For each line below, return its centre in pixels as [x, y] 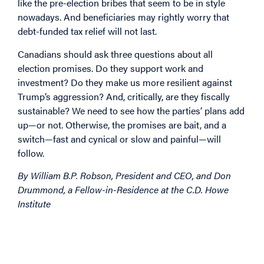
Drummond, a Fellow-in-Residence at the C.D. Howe [123, 189]
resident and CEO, [158, 175]
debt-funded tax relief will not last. [87, 31]
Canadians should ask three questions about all [115, 54]
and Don [212, 175]
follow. [31, 153]
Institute [34, 203]
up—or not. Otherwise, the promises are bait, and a [122, 124]
